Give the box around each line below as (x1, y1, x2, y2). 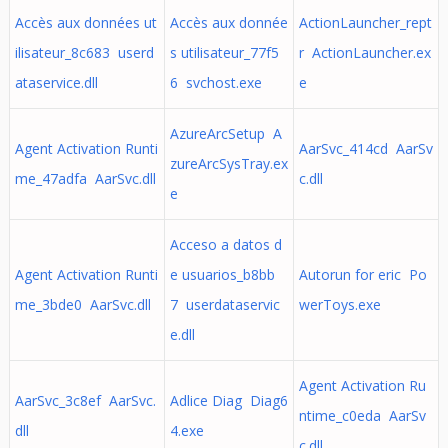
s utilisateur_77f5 (169, 43, 279, 62)
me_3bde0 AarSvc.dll (14, 295, 151, 314)
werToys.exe (298, 295, 381, 314)
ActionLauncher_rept (298, 13, 432, 32)
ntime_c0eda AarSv (298, 406, 426, 425)
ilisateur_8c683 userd (14, 43, 154, 62)
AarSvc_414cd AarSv (298, 139, 433, 158)
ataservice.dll (14, 73, 98, 92)
